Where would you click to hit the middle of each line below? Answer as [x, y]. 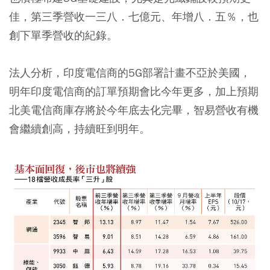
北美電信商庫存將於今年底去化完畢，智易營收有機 [134, 110]
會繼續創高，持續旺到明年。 [80, 129]
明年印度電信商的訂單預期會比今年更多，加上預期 [134, 92]
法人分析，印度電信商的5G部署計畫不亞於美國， [130, 73]
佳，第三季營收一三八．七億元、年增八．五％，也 [134, 17]
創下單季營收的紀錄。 [63, 36]
